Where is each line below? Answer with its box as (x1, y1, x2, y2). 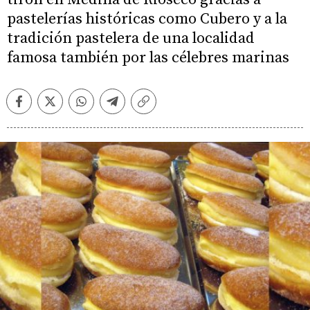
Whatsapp (80, 100, 132, 113)
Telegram (111, 100, 159, 113)
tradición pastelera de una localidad (7, 29, 255, 48)
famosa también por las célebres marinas (7, 48, 289, 67)
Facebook (18, 100, 66, 113)
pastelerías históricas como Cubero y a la (7, 10, 287, 28)
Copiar (143, 100, 176, 113)
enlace (143, 113, 176, 127)
